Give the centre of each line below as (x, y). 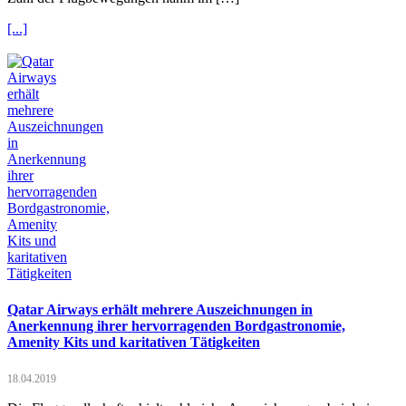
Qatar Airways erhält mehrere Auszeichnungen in (160, 309)
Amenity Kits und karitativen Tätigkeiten (134, 342)
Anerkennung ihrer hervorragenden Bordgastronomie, (176, 325)
